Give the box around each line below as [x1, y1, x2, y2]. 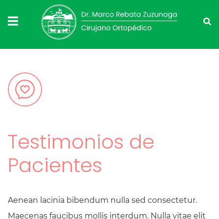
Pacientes [8, 152, 102, 179]
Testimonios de [8, 128, 154, 155]
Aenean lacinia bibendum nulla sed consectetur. [8, 196, 197, 205]
